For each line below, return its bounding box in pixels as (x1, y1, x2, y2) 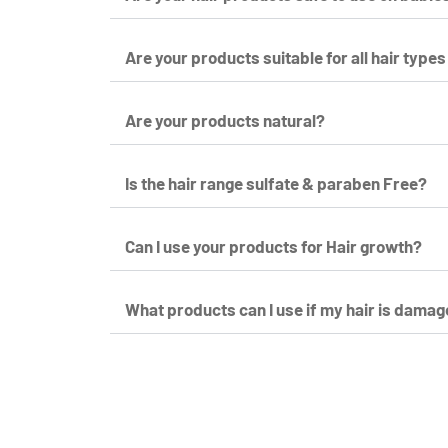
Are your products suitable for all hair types (125, 46, 446, 67)
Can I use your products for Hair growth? (125, 235, 422, 256)
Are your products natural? (125, 109, 325, 130)
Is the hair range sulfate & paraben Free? (125, 172, 427, 193)
